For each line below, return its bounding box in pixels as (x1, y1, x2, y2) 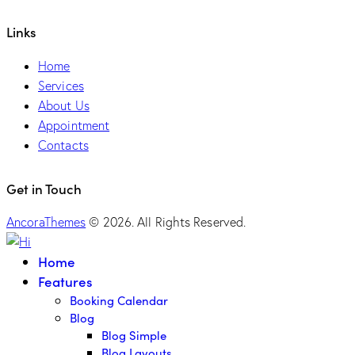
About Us (38, 97, 90, 113)
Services (38, 77, 84, 94)
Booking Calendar (70, 292, 168, 309)
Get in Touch (6, 178, 82, 198)
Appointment (38, 116, 110, 133)
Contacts (38, 136, 89, 153)
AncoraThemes (6, 214, 86, 231)
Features (38, 272, 93, 292)
